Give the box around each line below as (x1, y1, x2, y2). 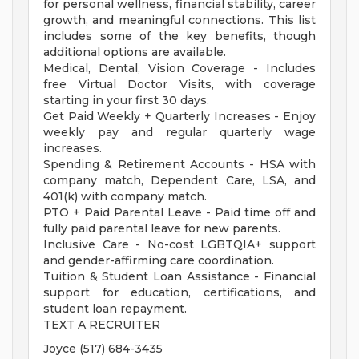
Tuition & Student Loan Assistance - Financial (43, 269, 316, 284)
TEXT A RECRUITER (43, 317, 160, 333)
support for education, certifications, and (43, 285, 316, 301)
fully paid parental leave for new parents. (43, 221, 280, 236)
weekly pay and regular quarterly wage (43, 125, 316, 140)
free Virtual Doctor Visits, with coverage (43, 77, 316, 92)
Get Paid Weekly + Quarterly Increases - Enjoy (43, 109, 316, 124)
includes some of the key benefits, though (43, 29, 316, 44)
